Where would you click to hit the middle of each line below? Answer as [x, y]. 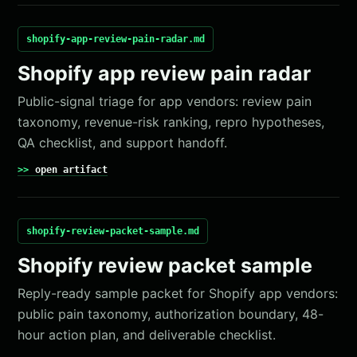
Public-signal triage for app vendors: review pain [165, 101]
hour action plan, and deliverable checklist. [147, 335]
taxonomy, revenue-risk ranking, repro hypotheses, [171, 122]
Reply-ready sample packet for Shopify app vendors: [178, 293]
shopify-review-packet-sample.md [113, 231]
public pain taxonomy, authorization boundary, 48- [171, 314]
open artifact [72, 170]
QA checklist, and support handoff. [123, 143]
